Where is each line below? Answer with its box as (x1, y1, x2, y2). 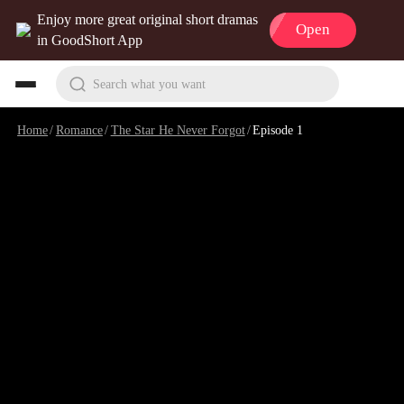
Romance (55, 122, 103, 137)
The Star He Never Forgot (110, 122, 245, 137)
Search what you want (92, 76, 206, 91)
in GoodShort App (37, 32, 143, 49)
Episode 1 (252, 122, 304, 137)
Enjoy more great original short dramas (37, 12, 259, 28)
